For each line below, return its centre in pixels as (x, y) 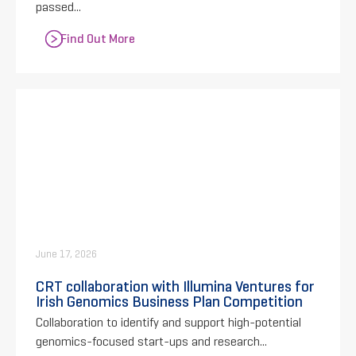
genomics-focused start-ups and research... (151, 341)
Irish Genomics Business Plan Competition (169, 301)
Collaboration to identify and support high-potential (168, 322)
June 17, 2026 (66, 254)
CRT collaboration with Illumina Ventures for (175, 286)
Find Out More (98, 38)
